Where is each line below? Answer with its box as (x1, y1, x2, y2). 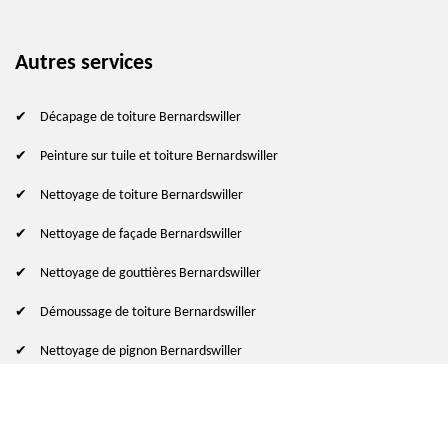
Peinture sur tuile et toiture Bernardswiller (40, 148, 278, 164)
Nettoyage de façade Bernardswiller (40, 226, 242, 242)
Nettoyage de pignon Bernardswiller (40, 343, 242, 359)
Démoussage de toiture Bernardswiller (40, 304, 256, 320)
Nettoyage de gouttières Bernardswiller (40, 265, 261, 281)
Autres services (15, 51, 153, 75)
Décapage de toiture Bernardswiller (40, 109, 241, 125)
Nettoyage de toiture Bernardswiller (40, 187, 243, 203)
